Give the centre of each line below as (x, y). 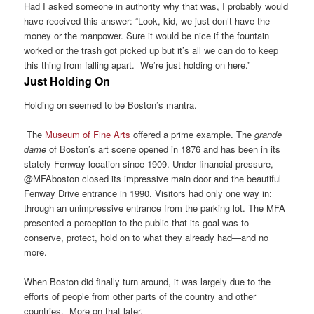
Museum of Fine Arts (88, 135)
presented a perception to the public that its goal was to (137, 223)
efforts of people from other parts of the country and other (140, 296)
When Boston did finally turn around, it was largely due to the (148, 282)
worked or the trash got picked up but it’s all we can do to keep (151, 50)
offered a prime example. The (193, 135)
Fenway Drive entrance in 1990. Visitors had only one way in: (148, 193)
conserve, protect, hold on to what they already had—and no (146, 238)
